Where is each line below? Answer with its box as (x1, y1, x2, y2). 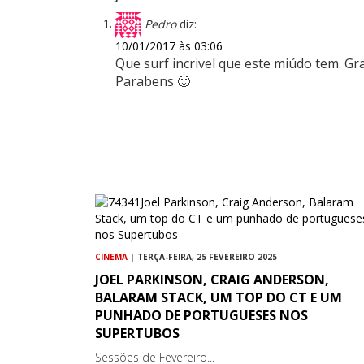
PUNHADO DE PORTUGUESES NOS (95, 305, 308, 324)
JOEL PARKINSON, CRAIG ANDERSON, (95, 270, 329, 288)
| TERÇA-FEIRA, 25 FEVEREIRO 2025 (128, 250, 277, 262)
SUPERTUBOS (95, 323, 180, 342)
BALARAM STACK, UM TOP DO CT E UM (95, 288, 342, 306)
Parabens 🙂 (115, 71, 190, 90)
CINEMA (95, 250, 128, 262)
